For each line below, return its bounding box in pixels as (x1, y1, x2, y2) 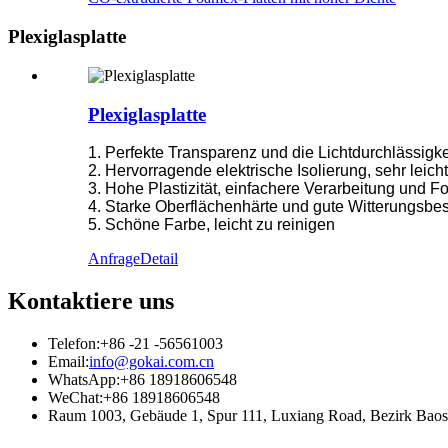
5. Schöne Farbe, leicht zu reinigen (88, 216, 335, 234)
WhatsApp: (48, 371, 120, 389)
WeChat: (48, 389, 103, 407)
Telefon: (48, 335, 100, 353)
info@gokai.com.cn (89, 353, 214, 371)
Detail (140, 250, 178, 268)
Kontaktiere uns (8, 288, 174, 315)
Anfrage (88, 250, 140, 268)
